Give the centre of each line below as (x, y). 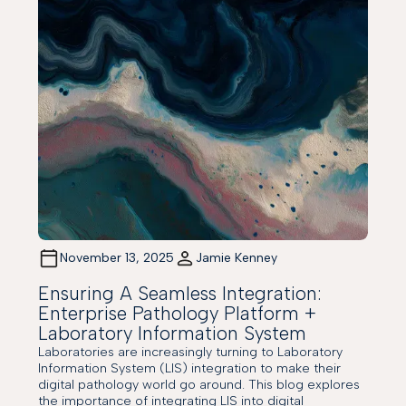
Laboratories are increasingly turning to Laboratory (191, 351)
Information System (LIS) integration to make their (190, 367)
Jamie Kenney (237, 258)
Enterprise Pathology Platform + (178, 313)
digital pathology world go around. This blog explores (199, 384)
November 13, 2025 (117, 258)
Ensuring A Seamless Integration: (180, 293)
